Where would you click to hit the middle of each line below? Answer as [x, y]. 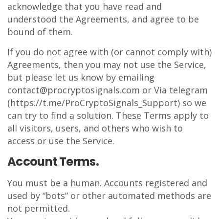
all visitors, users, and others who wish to [95, 128]
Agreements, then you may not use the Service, [107, 65]
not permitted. [39, 208]
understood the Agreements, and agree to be [103, 19]
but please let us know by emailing [81, 77]
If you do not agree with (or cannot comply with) [109, 52]
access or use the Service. [61, 141]
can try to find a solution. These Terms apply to [108, 115]
